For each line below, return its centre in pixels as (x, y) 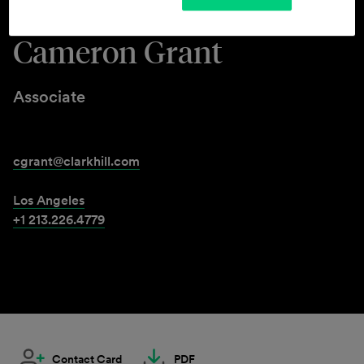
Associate (49, 97)
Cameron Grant (118, 51)
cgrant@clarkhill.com (76, 161)
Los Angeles (49, 200)
